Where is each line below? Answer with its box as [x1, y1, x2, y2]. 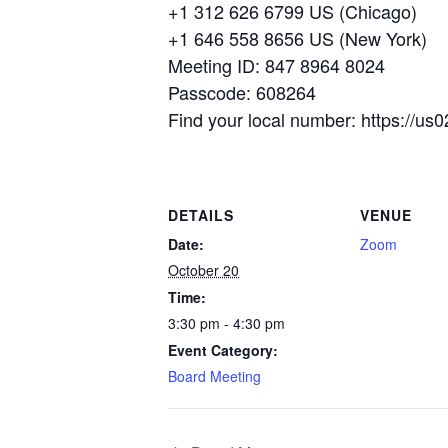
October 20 [168, 259, 239, 280]
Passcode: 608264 [168, 78, 316, 105]
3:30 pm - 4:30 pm [168, 312, 285, 333]
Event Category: [168, 339, 278, 360]
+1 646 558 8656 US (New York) [168, 24, 427, 51]
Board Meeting [168, 365, 261, 386]
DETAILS [168, 205, 234, 226]
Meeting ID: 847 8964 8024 [168, 51, 385, 78]
